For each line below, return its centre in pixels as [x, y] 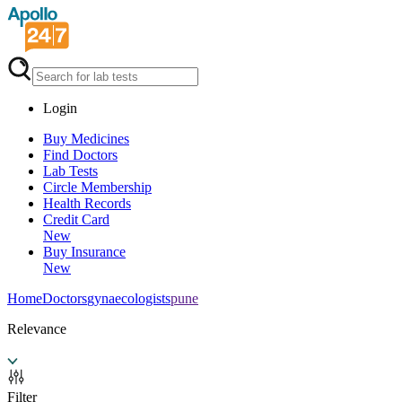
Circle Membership [97, 187]
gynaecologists [129, 298]
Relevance [37, 329]
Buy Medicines [86, 139]
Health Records [87, 203]
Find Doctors [80, 155]
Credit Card [76, 219]
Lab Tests [70, 171]
